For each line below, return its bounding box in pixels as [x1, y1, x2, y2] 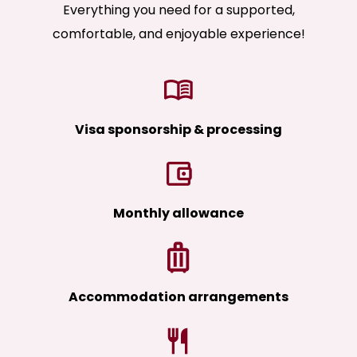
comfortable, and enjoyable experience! [52, 25, 305, 44]
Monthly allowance [113, 204, 244, 223]
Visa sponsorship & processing [75, 120, 282, 139]
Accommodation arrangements [69, 288, 288, 307]
